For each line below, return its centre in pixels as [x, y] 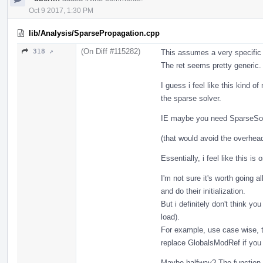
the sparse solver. [191, 98]
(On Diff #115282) [111, 51]
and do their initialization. [203, 191]
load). [170, 217]
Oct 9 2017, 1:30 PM [61, 10]
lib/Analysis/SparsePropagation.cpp [94, 33]
